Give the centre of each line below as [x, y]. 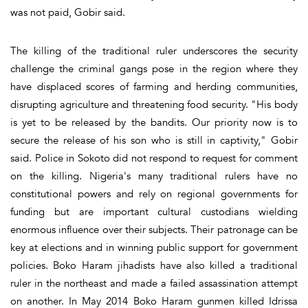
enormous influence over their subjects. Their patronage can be [154, 229]
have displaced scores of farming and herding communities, [154, 86]
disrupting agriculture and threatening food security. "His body [154, 104]
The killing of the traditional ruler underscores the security [154, 51]
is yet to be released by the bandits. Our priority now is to [154, 122]
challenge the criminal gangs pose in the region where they [154, 68]
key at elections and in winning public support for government [154, 247]
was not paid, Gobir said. [68, 12]
